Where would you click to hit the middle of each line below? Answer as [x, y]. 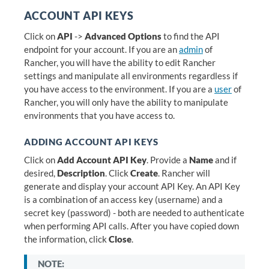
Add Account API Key [102, 159]
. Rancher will [184, 173]
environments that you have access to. [99, 115]
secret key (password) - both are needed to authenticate [134, 212]
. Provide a [168, 159]
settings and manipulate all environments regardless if [131, 75]
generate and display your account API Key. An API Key [132, 186]
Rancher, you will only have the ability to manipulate [126, 102]
